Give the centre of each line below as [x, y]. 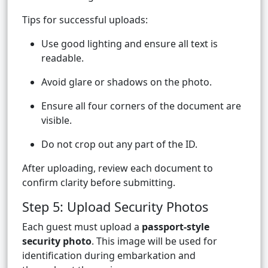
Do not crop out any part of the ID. [119, 144]
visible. [57, 121]
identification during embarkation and [109, 256]
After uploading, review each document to [118, 168]
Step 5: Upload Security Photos [115, 207]
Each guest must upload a [82, 227]
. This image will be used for [154, 241]
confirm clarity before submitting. [99, 183]
